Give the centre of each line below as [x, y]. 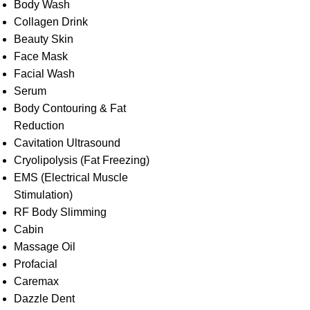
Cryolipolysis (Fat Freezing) [82, 160]
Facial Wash [44, 74]
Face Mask [41, 56]
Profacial [36, 264]
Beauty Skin [44, 39]
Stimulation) [43, 195]
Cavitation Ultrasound [67, 143]
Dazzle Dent [44, 299]
